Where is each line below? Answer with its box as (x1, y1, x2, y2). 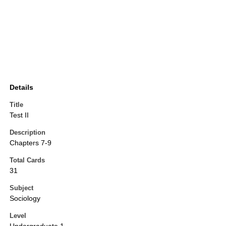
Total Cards (10, 156, 45, 164)
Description (10, 129, 45, 137)
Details (10, 83, 33, 92)
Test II (10, 111, 29, 120)
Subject (10, 184, 33, 192)
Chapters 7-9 (10, 139, 51, 147)
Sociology (10, 194, 40, 203)
